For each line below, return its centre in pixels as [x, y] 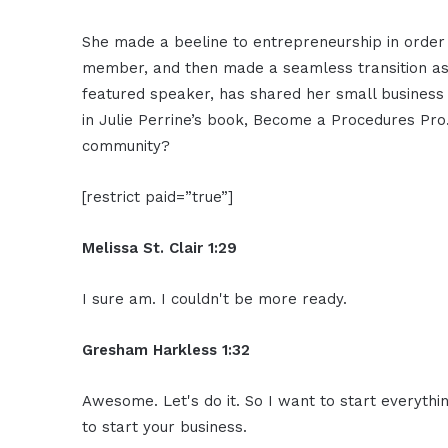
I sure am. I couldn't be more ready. [215, 298]
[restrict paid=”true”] [158, 196]
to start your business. [165, 426]
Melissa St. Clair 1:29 [160, 247]
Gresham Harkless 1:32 [166, 349]
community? [126, 145]
